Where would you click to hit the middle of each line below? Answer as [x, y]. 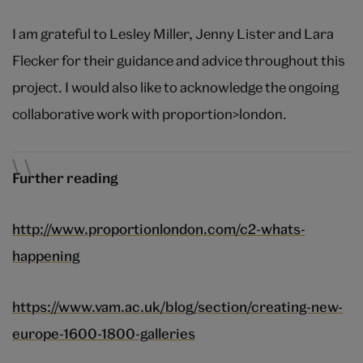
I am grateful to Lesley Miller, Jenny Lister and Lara [173, 34]
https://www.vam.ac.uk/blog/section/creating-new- [177, 307]
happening [46, 256]
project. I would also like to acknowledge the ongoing [175, 88]
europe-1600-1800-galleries [104, 334]
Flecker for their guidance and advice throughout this [179, 61]
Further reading [65, 178]
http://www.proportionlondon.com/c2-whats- [159, 229]
